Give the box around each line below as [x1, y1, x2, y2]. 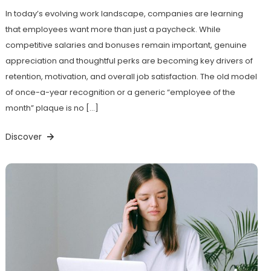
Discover [5, 131, 44, 143]
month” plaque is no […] [5, 102, 99, 114]
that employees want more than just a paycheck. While [5, 24, 221, 36]
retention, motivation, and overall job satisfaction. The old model [5, 71, 257, 83]
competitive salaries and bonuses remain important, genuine [5, 39, 247, 51]
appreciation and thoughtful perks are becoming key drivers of [5, 55, 253, 67]
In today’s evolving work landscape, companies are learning [5, 8, 243, 20]
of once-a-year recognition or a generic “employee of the [5, 87, 235, 99]
